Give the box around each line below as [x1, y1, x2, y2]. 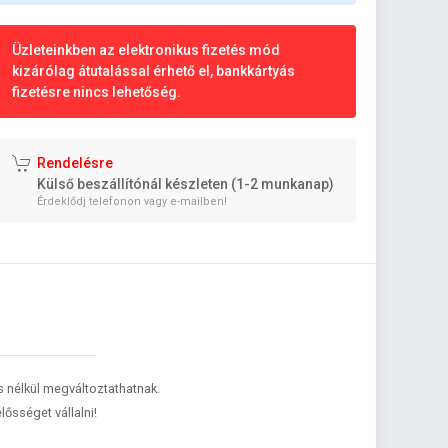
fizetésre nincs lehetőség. [12, 84, 182, 100]
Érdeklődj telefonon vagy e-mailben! [37, 195, 228, 208]
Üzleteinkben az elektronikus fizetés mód [12, 42, 281, 58]
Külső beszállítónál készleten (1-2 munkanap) [37, 176, 335, 192]
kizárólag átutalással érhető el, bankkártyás [12, 63, 296, 79]
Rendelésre [37, 155, 114, 171]
